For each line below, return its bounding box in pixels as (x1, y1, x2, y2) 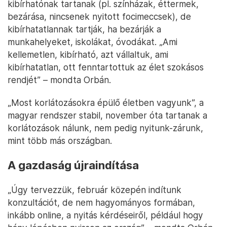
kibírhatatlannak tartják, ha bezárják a (8, 24, 161, 35)
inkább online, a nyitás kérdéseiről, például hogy (8, 210, 203, 221)
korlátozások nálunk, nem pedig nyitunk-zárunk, (8, 123, 203, 134)
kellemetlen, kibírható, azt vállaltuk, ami (8, 49, 168, 60)
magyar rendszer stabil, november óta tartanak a (8, 110, 207, 121)
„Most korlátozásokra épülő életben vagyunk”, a (8, 97, 204, 108)
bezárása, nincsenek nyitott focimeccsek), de (8, 11, 191, 22)
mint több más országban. (8, 135, 112, 146)
